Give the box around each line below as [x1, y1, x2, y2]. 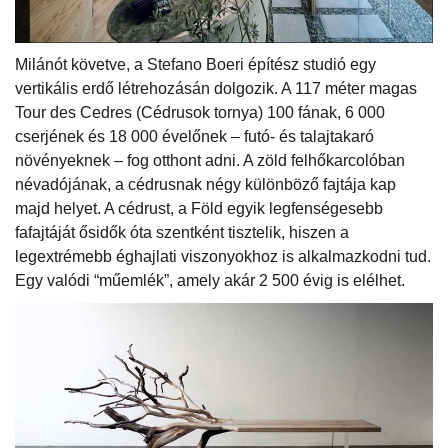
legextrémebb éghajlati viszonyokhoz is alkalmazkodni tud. [15, 247, 431, 265]
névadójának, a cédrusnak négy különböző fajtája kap [15, 175, 396, 193]
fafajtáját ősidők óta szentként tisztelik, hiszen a [15, 223, 349, 241]
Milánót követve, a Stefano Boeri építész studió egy [15, 55, 376, 73]
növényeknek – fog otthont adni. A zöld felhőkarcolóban [15, 151, 405, 169]
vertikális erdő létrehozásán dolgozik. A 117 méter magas [15, 79, 417, 97]
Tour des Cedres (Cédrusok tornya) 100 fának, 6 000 [15, 103, 385, 121]
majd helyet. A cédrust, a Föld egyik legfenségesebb [15, 199, 383, 217]
